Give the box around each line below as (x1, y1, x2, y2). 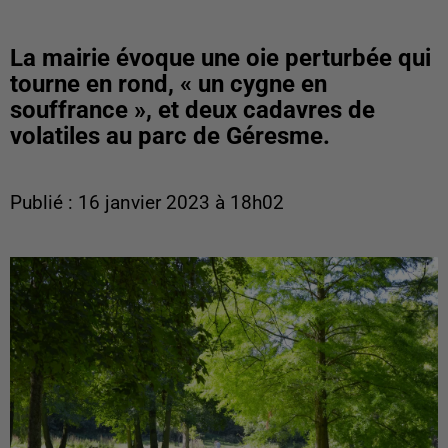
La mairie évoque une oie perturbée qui (10, 44, 431, 72)
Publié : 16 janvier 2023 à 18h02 (10, 192, 284, 214)
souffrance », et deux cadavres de (10, 96, 375, 124)
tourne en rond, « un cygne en (10, 70, 327, 98)
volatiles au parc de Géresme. (10, 122, 330, 150)
